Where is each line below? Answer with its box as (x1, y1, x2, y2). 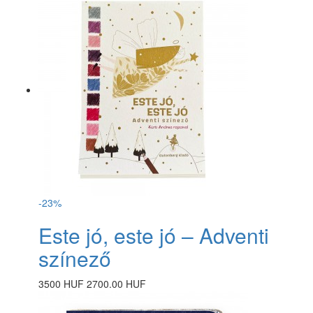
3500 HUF (38, 276, 84, 291)
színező (38, 242, 111, 273)
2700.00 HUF (87, 276, 146, 291)
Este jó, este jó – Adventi (38, 219, 269, 250)
